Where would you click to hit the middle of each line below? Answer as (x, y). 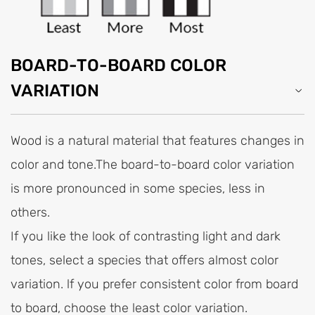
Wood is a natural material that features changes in (157, 141)
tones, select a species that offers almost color (144, 261)
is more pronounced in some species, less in (138, 189)
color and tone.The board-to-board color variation (153, 165)
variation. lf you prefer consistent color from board (154, 284)
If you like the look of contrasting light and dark (146, 237)
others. (30, 213)
